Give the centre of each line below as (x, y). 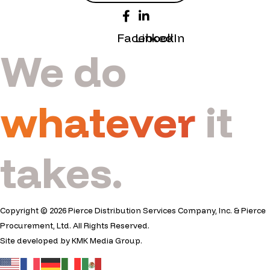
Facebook (146, 37)
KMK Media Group (106, 240)
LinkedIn (160, 37)
